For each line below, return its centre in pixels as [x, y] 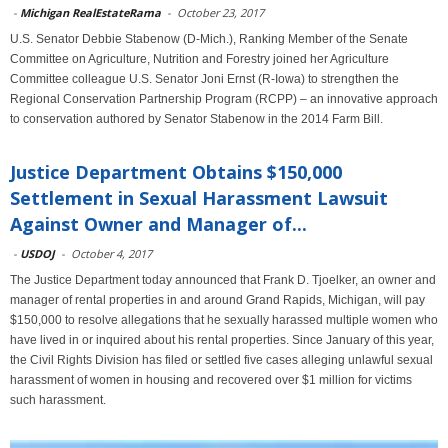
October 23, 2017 [220, 12]
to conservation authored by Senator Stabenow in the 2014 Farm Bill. [196, 119]
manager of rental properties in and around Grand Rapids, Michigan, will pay [217, 300]
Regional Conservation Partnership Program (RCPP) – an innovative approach [224, 99]
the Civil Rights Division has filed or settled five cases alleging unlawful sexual [221, 360]
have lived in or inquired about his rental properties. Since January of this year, [222, 340]
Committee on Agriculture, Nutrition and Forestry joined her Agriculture [199, 59]
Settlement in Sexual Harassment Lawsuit [199, 198]
